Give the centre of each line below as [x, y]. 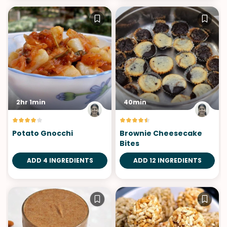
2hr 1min [31, 102]
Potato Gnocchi [43, 134]
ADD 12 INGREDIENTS [167, 161]
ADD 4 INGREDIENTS [60, 161]
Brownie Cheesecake [161, 134]
